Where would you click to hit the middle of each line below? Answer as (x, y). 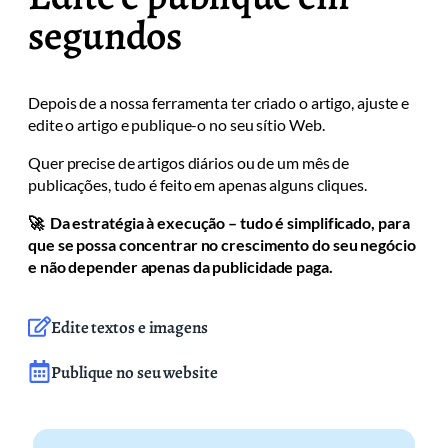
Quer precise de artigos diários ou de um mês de (189, 162)
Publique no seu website (134, 372)
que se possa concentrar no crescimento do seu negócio (222, 244)
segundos (105, 35)
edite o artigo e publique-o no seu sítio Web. (176, 124)
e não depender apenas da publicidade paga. (180, 266)
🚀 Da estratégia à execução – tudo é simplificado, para (219, 222)
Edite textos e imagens (129, 327)
